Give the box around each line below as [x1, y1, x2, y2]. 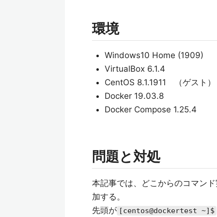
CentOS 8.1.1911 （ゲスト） [104, 77, 216, 87]
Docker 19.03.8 [104, 91, 164, 101]
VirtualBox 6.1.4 [104, 64, 165, 74]
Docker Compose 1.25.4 [104, 105, 197, 114]
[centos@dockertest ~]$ [119, 206, 215, 215]
